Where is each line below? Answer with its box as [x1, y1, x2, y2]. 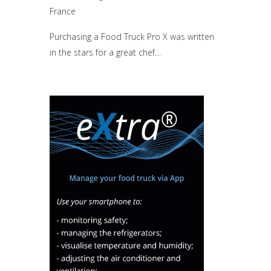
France [50, 5, 76, 18]
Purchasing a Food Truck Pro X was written [50, 31, 214, 43]
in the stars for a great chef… [50, 47, 161, 59]
